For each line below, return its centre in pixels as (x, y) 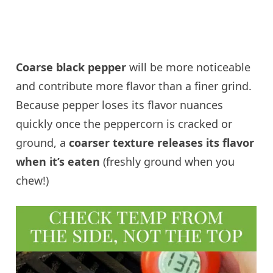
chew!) (33, 181)
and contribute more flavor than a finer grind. (134, 86)
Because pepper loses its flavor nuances (120, 105)
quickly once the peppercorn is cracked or (124, 124)
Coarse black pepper (71, 67)
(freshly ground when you (168, 162)
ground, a (43, 143)
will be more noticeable (189, 67)
